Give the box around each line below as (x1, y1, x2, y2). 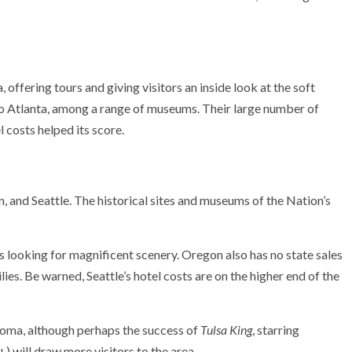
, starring (252, 322, 299, 337)
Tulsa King (200, 322, 252, 337)
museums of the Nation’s (200, 192, 331, 207)
